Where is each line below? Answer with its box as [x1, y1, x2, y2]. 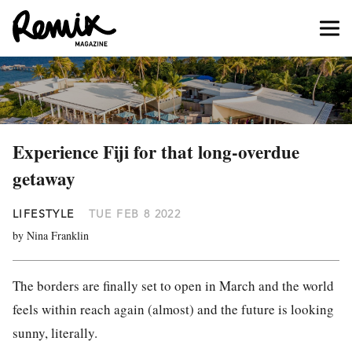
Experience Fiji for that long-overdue [13, 138, 299, 165]
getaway [13, 165, 75, 192]
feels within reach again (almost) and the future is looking [13, 300, 334, 318]
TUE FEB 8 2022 [88, 207, 181, 221]
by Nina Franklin [13, 228, 89, 243]
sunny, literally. [13, 324, 97, 342]
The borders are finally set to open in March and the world [13, 277, 334, 295]
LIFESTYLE [13, 207, 75, 221]
